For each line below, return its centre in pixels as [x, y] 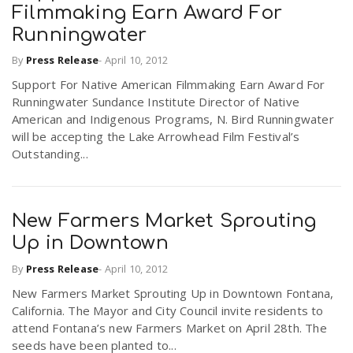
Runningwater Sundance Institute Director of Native [156, 102]
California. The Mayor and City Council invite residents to [168, 310]
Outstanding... [50, 154]
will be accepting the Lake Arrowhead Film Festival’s [156, 137]
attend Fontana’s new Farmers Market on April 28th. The [169, 327]
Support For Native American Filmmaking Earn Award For [169, 85]
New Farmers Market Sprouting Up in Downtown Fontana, [173, 293]
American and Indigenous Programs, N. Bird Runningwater [173, 119]
